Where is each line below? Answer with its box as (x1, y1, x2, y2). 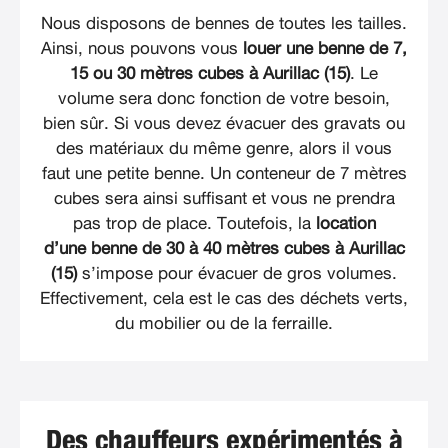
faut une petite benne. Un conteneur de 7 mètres (41, 165, 407, 183)
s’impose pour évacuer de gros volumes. (77, 265, 397, 283)
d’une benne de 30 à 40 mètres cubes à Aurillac (43, 240, 405, 258)
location (315, 215, 376, 233)
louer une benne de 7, (243, 40, 407, 58)
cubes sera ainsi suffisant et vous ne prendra (53, 190, 395, 208)
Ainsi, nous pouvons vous (41, 40, 243, 58)
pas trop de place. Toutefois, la (72, 215, 316, 233)
